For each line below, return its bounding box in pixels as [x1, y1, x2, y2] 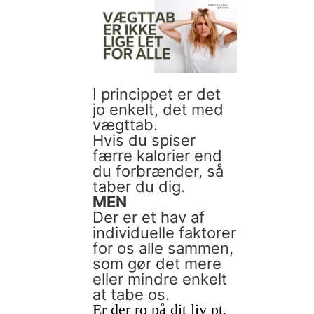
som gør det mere [93, 254, 221, 273]
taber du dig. [93, 177, 185, 196]
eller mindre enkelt [93, 270, 227, 289]
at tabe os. [93, 285, 170, 304]
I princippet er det [93, 85, 221, 104]
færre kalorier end [93, 146, 222, 165]
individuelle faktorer [93, 224, 236, 243]
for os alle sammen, [93, 239, 233, 258]
